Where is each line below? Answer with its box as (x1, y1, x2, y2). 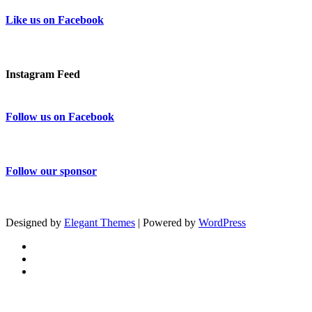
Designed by (6, 216, 64, 228)
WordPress (198, 216, 246, 228)
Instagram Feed (6, 68, 80, 81)
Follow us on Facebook (6, 110, 114, 123)
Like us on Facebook (6, 13, 104, 26)
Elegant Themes (64, 216, 135, 228)
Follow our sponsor (6, 165, 97, 178)
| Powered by (135, 216, 198, 228)
